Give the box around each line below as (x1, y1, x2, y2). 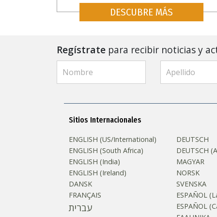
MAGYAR (176, 156, 204, 166)
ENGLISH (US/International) (69, 134, 156, 144)
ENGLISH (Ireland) (69, 168, 126, 177)
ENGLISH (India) (69, 156, 120, 166)
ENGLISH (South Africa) (69, 145, 143, 155)
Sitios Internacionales (69, 115, 141, 124)
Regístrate (57, 43, 106, 56)
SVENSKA (176, 179, 206, 188)
